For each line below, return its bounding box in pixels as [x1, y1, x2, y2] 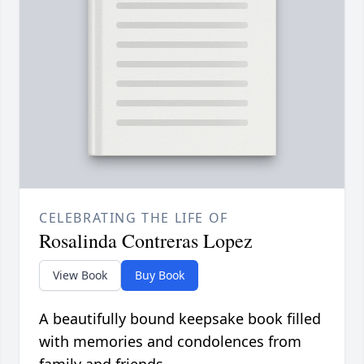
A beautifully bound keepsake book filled [39, 309, 321, 329]
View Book [53, 267, 107, 284]
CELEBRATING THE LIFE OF [39, 209, 228, 227]
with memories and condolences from [39, 331, 301, 352]
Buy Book [135, 267, 184, 284]
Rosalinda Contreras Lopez [39, 227, 253, 254]
